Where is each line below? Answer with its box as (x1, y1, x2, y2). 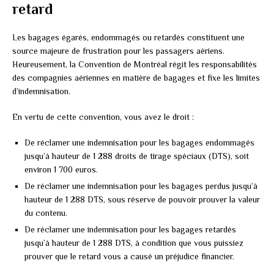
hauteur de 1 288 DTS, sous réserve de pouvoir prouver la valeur (24, 194, 260, 204)
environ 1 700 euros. (24, 164, 98, 174)
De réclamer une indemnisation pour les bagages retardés (24, 224, 236, 234)
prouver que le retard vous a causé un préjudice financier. (24, 251, 234, 261)
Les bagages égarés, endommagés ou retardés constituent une (12, 32, 245, 42)
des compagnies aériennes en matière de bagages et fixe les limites (12, 72, 260, 83)
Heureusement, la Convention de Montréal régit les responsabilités (12, 59, 257, 69)
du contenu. (24, 207, 67, 218)
